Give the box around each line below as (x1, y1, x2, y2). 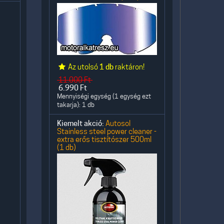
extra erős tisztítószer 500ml (57, 135, 151, 143)
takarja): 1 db (57, 101, 94, 108)
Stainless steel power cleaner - (57, 127, 156, 135)
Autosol (105, 119, 130, 127)
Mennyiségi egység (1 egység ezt (57, 92, 151, 100)
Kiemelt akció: (57, 119, 104, 128)
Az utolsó (66, 62, 100, 71)
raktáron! (113, 62, 145, 71)
